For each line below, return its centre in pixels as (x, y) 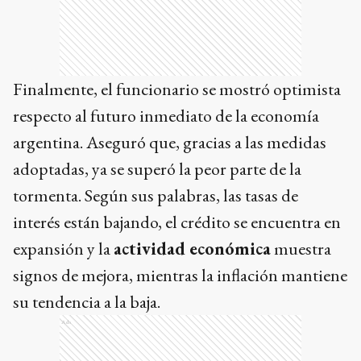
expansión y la (63, 248)
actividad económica (192, 248)
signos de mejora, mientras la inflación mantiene (180, 275)
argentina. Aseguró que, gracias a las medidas (170, 142)
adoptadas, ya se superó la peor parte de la (157, 168)
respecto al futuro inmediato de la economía (166, 115)
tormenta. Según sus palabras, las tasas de (156, 195)
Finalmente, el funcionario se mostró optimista (177, 89)
